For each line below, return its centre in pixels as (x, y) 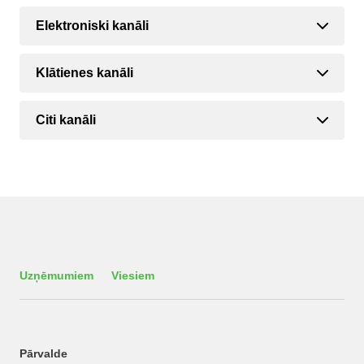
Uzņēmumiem (56, 275)
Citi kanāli (66, 120)
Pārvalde (43, 353)
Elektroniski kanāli (92, 26)
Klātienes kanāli (84, 73)
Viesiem (133, 275)
